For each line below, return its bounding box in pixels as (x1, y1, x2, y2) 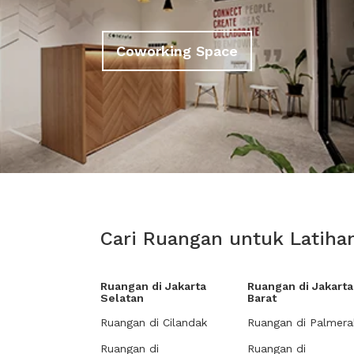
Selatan (100, 292, 144, 304)
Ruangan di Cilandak (100, 316, 207, 329)
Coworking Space (116, 42, 238, 59)
